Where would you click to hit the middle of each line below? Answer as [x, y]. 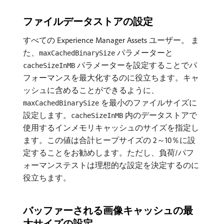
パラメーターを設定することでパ [136, 65]
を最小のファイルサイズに [148, 102]
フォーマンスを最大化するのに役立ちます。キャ [111, 77]
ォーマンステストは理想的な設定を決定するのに [111, 165]
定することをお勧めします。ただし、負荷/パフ [108, 152]
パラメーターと [144, 52]
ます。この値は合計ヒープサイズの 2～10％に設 [109, 140]
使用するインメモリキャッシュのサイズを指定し [111, 127]
